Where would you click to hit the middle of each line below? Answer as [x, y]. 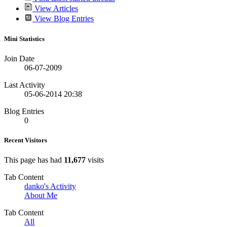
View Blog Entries [63, 19]
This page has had [34, 160]
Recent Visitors [26, 140]
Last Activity [25, 85]
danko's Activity [50, 186]
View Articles [55, 9]
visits [95, 160]
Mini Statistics [24, 39]
